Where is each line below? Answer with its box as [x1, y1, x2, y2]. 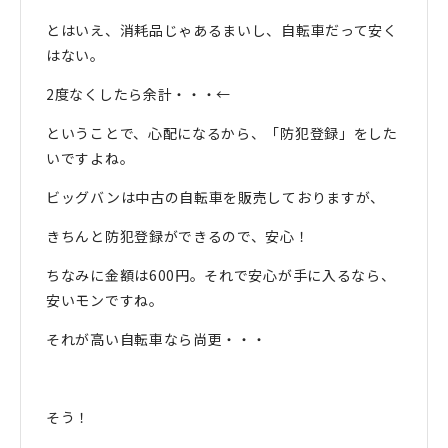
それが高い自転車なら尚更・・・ [46, 329, 267, 350]
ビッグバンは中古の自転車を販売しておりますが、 [46, 187, 386, 208]
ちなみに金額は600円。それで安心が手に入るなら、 [46, 265, 396, 286]
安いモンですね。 [46, 290, 164, 311]
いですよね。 [46, 148, 135, 169]
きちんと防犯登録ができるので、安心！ [46, 226, 310, 247]
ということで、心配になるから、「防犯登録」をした [46, 123, 398, 144]
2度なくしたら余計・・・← [46, 84, 232, 105]
